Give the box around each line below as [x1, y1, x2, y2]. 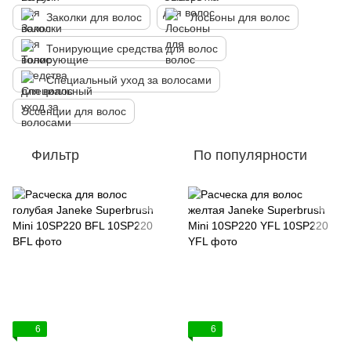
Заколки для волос [46, 11, 142, 24]
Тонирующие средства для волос [46, 42, 218, 55]
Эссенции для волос [21, 105, 126, 118]
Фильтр [31, 147, 79, 163]
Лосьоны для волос [190, 11, 290, 24]
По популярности [194, 147, 307, 163]
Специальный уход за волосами [46, 74, 212, 86]
